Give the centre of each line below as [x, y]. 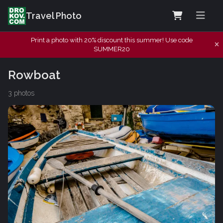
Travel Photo [54, 16]
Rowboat [34, 75]
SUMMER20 [111, 49]
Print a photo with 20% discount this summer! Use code [111, 40]
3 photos [21, 93]
